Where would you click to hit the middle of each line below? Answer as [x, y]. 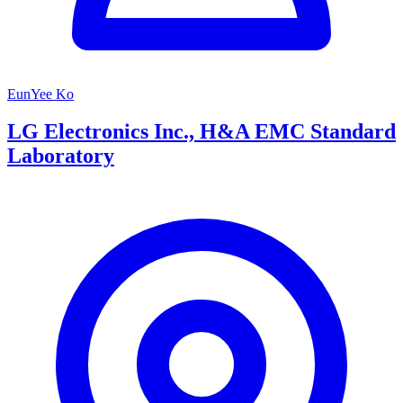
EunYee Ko [40, 94]
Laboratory [61, 156]
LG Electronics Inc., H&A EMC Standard [201, 132]
